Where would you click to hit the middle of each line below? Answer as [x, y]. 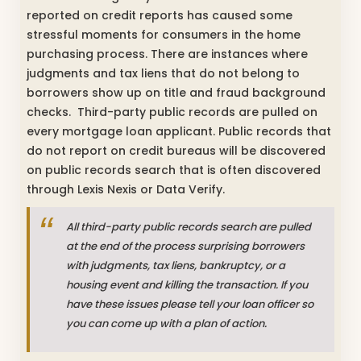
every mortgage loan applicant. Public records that [179, 131]
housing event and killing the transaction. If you [187, 284]
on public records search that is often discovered [174, 170]
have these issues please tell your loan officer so [190, 304]
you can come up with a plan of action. [166, 323]
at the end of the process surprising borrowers [185, 246]
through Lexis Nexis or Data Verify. [126, 189]
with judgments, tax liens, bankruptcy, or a [176, 265]
